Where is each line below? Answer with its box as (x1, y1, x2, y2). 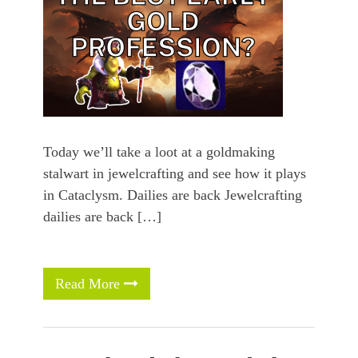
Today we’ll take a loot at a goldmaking (43, 144, 275, 161)
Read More (55, 276, 124, 292)
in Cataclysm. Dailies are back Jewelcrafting (43, 187, 302, 204)
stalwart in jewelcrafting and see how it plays (43, 165, 306, 182)
